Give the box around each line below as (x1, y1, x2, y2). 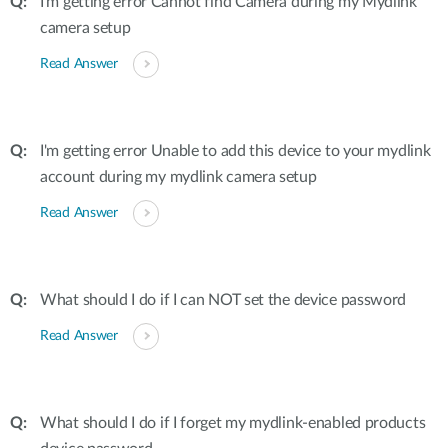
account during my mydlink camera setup (40, 169, 317, 185)
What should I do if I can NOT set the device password (40, 292, 407, 308)
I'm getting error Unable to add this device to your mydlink (40, 143, 431, 159)
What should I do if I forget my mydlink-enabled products (40, 415, 426, 431)
